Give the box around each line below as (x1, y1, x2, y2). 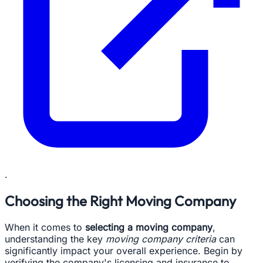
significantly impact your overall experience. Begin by (5, 244, 242, 257)
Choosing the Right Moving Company (5, 192, 236, 210)
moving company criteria (106, 232, 216, 245)
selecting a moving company (85, 221, 213, 233)
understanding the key (5, 232, 106, 245)
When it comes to (5, 221, 85, 233)
